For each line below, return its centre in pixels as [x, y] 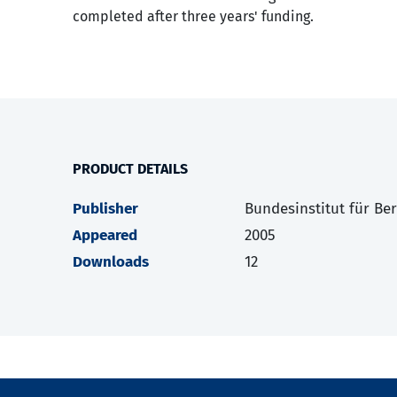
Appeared [105, 236]
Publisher [105, 209]
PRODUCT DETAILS [130, 169]
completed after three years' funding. [193, 17]
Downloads [111, 262]
